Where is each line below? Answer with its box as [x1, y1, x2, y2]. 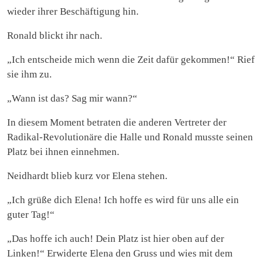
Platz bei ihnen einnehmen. [7, 146, 119, 157]
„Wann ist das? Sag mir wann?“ [7, 92, 137, 104]
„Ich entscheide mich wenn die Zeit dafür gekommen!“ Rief [7, 53, 255, 65]
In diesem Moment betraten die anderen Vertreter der [7, 116, 227, 128]
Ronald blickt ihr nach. [7, 29, 102, 41]
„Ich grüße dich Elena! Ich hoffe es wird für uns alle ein [7, 194, 239, 205]
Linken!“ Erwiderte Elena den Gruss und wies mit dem [7, 247, 232, 259]
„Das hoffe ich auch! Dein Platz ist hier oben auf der [7, 232, 224, 244]
